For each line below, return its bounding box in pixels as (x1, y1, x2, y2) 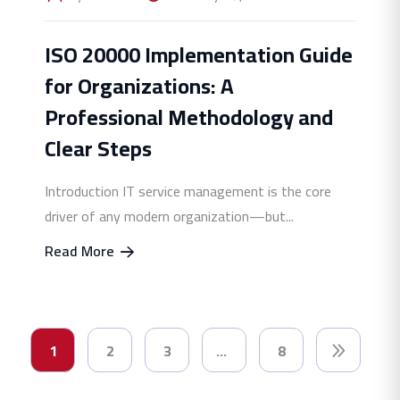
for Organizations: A (45, 65, 234, 106)
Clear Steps (45, 128, 152, 169)
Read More (45, 237, 118, 264)
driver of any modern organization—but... (45, 202, 294, 229)
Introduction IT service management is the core (45, 177, 331, 204)
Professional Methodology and (45, 96, 333, 137)
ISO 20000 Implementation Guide (45, 34, 353, 75)
